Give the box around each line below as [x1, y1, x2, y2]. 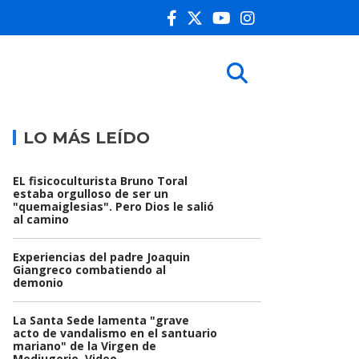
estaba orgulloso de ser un [13, 186, 168, 202]
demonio [13, 275, 63, 291]
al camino [13, 212, 69, 228]
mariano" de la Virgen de [13, 338, 156, 354]
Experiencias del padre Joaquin [13, 249, 190, 265]
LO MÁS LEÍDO [23, 128, 150, 147]
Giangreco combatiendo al [13, 262, 166, 278]
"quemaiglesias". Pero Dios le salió [13, 199, 214, 215]
